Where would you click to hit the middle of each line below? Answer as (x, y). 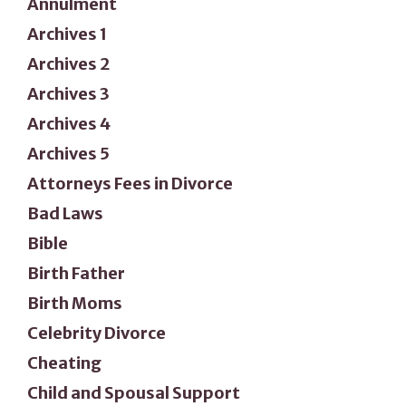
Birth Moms (75, 303)
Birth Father (76, 273)
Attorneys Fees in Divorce (130, 183)
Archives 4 (69, 123)
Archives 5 (68, 153)
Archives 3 (68, 93)
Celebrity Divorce (97, 333)
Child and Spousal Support (134, 392)
